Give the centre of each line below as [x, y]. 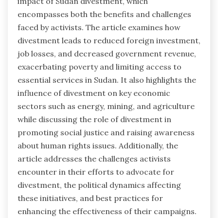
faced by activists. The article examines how [99, 27]
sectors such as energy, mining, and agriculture [106, 106]
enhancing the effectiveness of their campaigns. [107, 211]
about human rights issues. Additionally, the [98, 145]
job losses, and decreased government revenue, [107, 53]
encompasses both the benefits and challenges [104, 14]
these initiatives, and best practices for [90, 198]
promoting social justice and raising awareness [106, 132]
